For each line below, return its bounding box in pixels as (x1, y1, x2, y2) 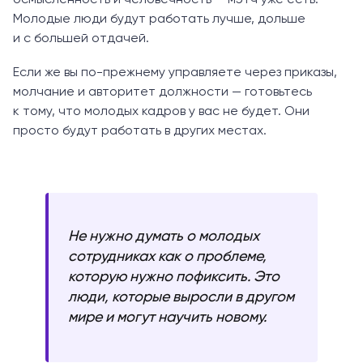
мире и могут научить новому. (68, 310, 267, 325)
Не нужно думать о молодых (68, 228, 259, 244)
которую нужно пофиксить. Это (68, 269, 280, 284)
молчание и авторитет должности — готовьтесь (13, 85, 312, 99)
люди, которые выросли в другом (68, 289, 294, 305)
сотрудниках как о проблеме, (68, 249, 267, 264)
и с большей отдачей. (13, 32, 149, 45)
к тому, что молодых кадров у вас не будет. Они (13, 105, 310, 118)
